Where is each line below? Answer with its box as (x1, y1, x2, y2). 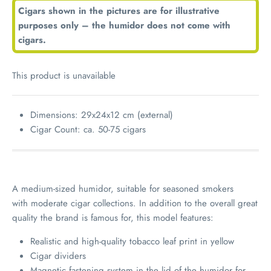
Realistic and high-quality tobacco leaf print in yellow (30, 234, 234, 248)
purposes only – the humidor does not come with (18, 18, 230, 32)
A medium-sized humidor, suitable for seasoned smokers (12, 181, 233, 195)
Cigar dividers (30, 249, 86, 263)
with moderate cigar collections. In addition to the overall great (12, 196, 258, 210)
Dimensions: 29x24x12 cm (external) (30, 108, 173, 122)
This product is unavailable (12, 68, 116, 82)
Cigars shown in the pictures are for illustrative (18, 4, 220, 18)
